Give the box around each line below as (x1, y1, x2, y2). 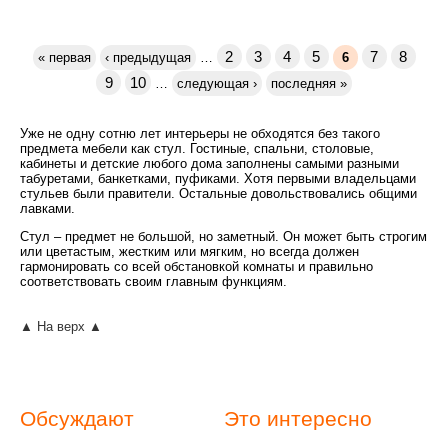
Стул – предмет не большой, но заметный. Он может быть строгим (20, 229, 427, 245)
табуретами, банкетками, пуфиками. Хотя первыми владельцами (20, 171, 416, 187)
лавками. (20, 201, 75, 217)
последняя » (271, 76, 347, 92)
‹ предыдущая (104, 50, 191, 66)
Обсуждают (20, 407, 134, 431)
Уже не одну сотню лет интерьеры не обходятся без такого (20, 126, 380, 142)
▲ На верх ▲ (20, 319, 102, 335)
